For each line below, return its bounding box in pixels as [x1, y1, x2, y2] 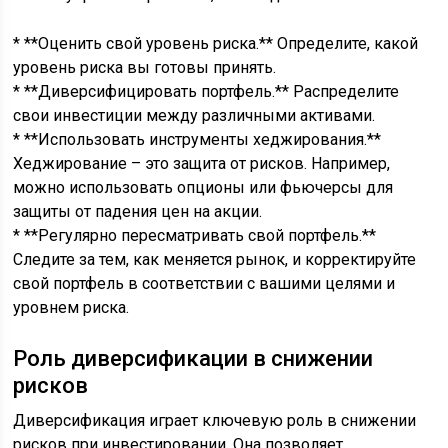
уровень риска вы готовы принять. [13, 58, 277, 77]
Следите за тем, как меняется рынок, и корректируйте [13, 250, 417, 269]
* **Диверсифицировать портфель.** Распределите [13, 82, 400, 101]
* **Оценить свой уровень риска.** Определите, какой [13, 34, 419, 53]
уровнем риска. [13, 298, 130, 317]
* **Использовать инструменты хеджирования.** [13, 130, 382, 149]
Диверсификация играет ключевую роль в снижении [13, 411, 417, 430]
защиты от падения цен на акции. [13, 202, 263, 221]
